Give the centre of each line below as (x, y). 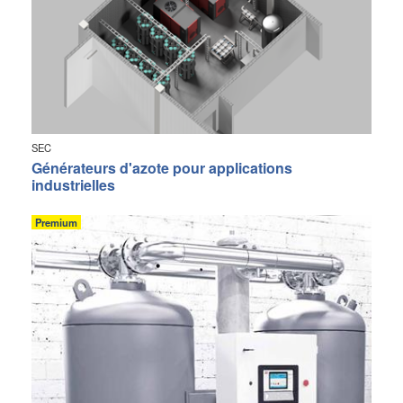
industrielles (73, 184)
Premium (56, 222)
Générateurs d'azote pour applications (162, 167)
